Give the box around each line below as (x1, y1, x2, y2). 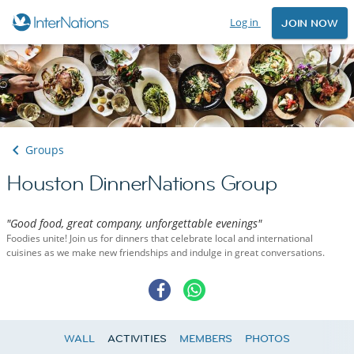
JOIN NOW (281, 16, 338, 31)
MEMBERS (179, 331, 233, 346)
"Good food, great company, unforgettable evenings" (6, 216, 262, 232)
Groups (25, 142, 64, 158)
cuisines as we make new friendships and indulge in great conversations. (6, 246, 325, 260)
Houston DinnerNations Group (6, 170, 277, 198)
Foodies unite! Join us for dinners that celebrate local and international (6, 232, 313, 246)
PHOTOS (245, 331, 290, 346)
